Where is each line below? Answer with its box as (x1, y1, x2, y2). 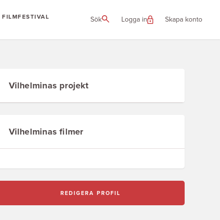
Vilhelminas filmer (8, 126, 83, 137)
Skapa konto (165, 15, 202, 24)
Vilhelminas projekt (8, 80, 89, 91)
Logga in (121, 15, 147, 24)
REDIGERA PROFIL (60, 190, 121, 196)
